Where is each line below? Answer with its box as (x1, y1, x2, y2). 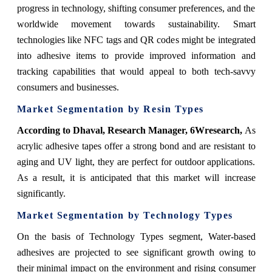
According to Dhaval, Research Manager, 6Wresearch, (16, 124, 242, 135)
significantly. (16, 188, 66, 199)
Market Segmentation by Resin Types (16, 103, 204, 114)
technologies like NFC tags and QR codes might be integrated (16, 34, 256, 45)
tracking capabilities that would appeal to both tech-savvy (16, 66, 256, 76)
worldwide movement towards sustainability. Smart (16, 18, 256, 29)
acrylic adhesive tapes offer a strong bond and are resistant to (16, 140, 256, 151)
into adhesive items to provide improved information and (16, 50, 256, 61)
